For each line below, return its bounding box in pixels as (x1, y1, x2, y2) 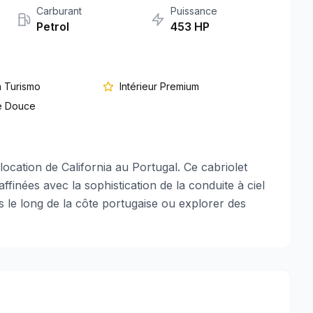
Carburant (36, 5, 82, 17)
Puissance (170, 5, 217, 17)
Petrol (36, 20, 69, 34)
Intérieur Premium (119, 80, 199, 92)
